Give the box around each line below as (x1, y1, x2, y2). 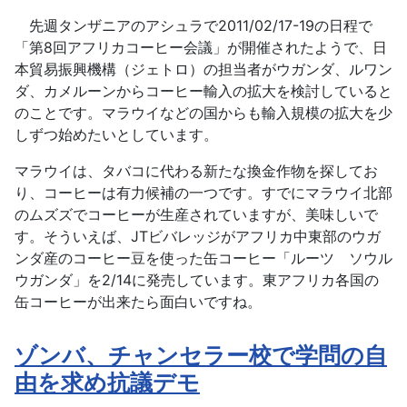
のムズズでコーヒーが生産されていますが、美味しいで (15, 204, 378, 223)
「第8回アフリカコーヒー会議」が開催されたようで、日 (15, 37, 387, 56)
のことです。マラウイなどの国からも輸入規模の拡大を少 (15, 103, 392, 122)
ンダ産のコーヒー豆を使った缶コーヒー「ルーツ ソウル (15, 248, 392, 267)
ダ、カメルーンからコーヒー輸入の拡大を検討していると (15, 81, 392, 100)
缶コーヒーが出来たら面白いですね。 (15, 292, 262, 311)
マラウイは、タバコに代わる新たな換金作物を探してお (15, 161, 378, 180)
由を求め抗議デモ (15, 368, 200, 396)
